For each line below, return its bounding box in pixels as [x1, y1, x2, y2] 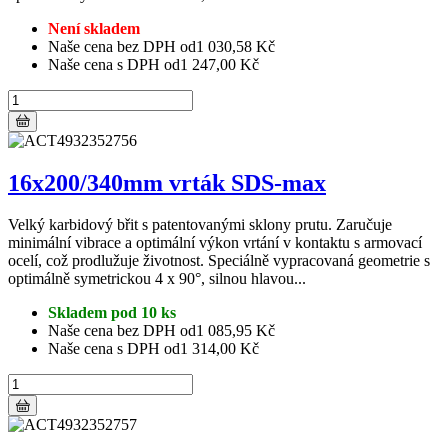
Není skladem [48, 19, 140, 37]
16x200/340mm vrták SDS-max [8, 169, 326, 196]
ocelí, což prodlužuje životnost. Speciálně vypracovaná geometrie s [8, 252, 430, 270]
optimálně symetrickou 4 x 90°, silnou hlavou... [8, 270, 306, 288]
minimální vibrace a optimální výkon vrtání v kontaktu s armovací [8, 234, 422, 252]
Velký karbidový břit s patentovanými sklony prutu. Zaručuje [8, 216, 392, 234]
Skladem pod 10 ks [48, 304, 176, 322]
